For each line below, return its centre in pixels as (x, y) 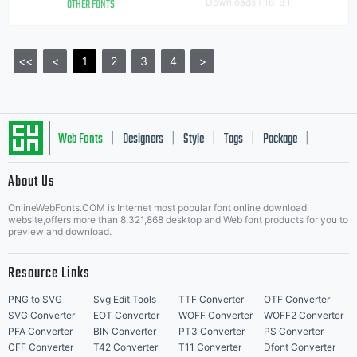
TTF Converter (211, 299)
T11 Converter (210, 347)
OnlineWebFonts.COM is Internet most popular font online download (157, 208)
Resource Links (49, 274)
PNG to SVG (35, 299)
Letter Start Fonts (94, 187)
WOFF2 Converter (304, 315)
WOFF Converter (216, 315)
